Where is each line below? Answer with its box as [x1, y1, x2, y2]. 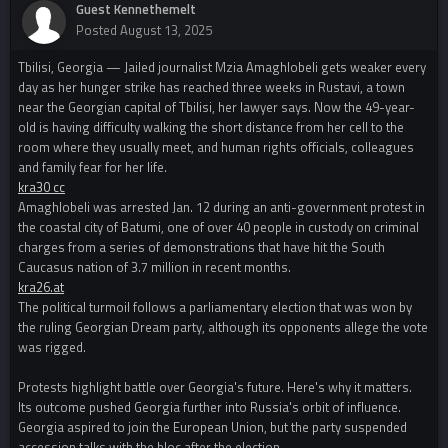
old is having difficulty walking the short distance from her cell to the [18, 117, 404, 138]
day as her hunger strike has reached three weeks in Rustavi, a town [18, 77, 405, 98]
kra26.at [18, 277, 64, 298]
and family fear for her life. [18, 157, 167, 178]
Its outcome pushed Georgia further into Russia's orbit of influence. [18, 397, 401, 418]
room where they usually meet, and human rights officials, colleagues [18, 137, 414, 158]
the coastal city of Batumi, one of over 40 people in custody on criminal [18, 217, 419, 238]
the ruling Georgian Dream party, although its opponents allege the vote [18, 317, 428, 338]
